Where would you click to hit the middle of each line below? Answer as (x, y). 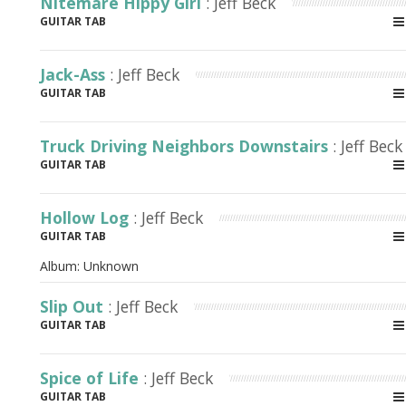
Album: (62, 266)
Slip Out (74, 306)
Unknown (111, 266)
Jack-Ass (75, 74)
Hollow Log (87, 217)
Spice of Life (92, 378)
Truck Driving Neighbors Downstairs (186, 146)
